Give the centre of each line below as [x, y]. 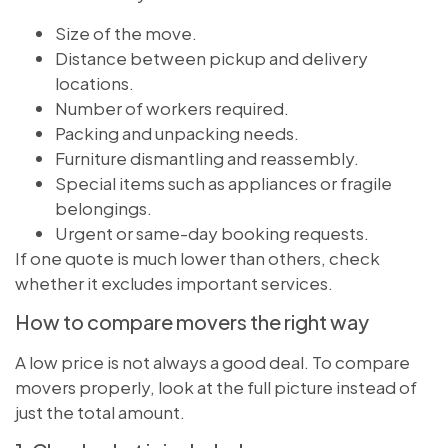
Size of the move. [126, 32]
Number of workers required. [172, 107]
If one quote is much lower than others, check [197, 257]
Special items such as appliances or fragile [223, 182]
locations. [94, 82]
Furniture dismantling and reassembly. [207, 157]
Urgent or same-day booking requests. [212, 232]
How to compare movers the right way [192, 321]
